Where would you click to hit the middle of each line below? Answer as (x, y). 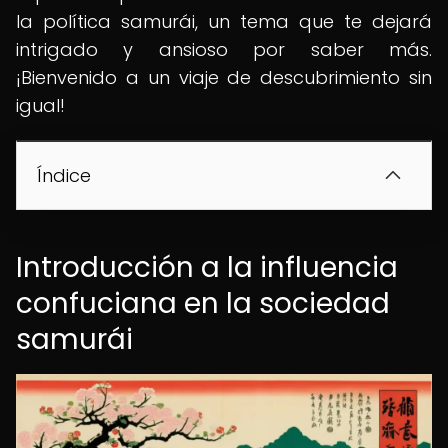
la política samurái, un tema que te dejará (224, 21)
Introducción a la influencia (207, 267)
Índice (64, 175)
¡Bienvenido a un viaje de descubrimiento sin (224, 77)
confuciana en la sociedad (203, 303)
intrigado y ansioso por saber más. (224, 49)
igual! (40, 105)
